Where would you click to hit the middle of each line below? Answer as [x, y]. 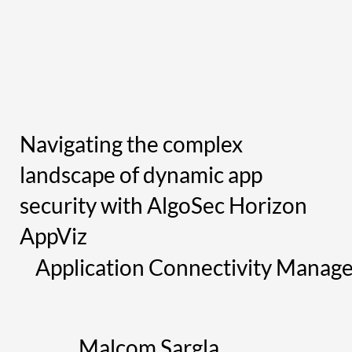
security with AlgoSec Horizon [163, 205]
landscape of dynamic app [141, 175]
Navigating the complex [131, 144]
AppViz [53, 236]
